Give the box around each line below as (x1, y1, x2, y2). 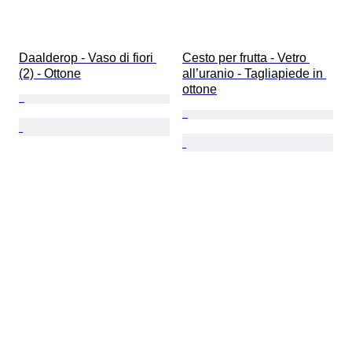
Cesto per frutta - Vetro (182, 50, 310, 64)
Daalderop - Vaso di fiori (19, 50, 156, 64)
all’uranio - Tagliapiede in (182, 66, 326, 80)
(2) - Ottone (19, 66, 81, 80)
